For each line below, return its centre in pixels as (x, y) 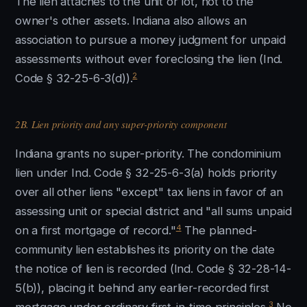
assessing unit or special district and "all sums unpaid (153, 211)
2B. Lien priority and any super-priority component (121, 124)
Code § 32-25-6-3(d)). (74, 78)
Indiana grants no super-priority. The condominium (148, 153)
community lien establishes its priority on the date (145, 249)
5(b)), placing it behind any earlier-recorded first (143, 288)
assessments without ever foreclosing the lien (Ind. (149, 59)
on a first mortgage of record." (96, 230)
